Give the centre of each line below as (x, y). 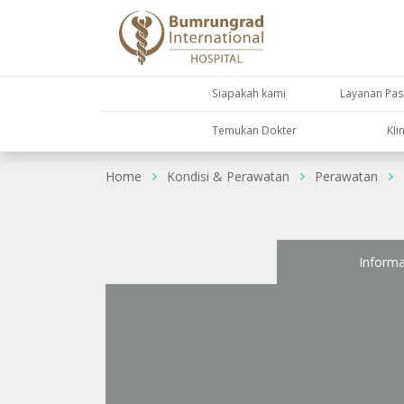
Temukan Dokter (255, 129)
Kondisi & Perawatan (228, 177)
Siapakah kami (249, 93)
